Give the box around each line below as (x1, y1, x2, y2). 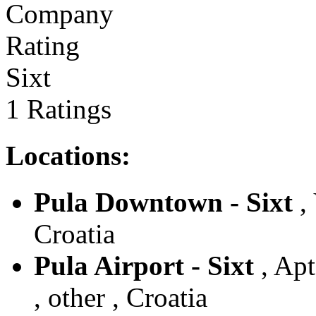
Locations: (6, 140, 130, 171)
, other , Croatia (34, 282, 207, 313)
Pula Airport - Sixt (34, 250, 254, 281)
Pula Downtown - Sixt (34, 187, 293, 218)
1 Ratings (6, 93, 111, 124)
